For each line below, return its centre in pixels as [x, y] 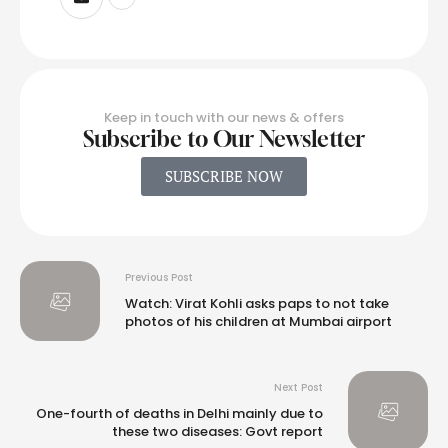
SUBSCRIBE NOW [224, 175]
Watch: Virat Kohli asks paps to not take [257, 304]
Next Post [298, 388]
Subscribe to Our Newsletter [224, 138]
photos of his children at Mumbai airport [258, 322]
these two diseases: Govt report [217, 432]
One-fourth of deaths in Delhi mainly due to [179, 414]
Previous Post [159, 278]
